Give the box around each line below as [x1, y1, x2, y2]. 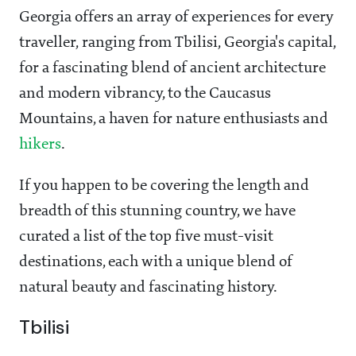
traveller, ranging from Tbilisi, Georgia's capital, [19, 35, 336, 52]
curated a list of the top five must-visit [19, 229, 273, 246]
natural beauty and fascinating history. [19, 280, 277, 296]
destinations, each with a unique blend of [19, 254, 292, 271]
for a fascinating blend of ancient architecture [19, 60, 326, 77]
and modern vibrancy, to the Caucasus [19, 86, 271, 103]
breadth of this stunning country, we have [19, 203, 296, 220]
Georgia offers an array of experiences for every [19, 10, 334, 26]
